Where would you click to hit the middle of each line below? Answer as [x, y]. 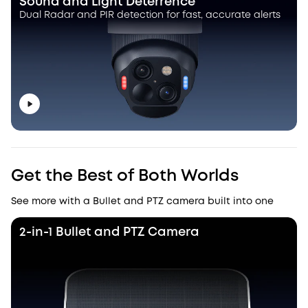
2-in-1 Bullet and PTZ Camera [109, 233]
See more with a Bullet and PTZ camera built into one [142, 202]
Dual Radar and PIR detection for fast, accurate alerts [150, 15]
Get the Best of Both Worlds [125, 177]
